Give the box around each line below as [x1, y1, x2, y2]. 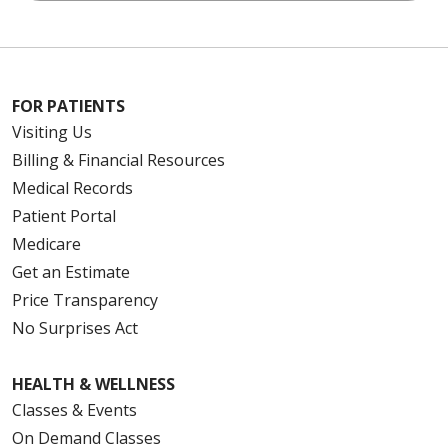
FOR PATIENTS [12, 94, 125, 117]
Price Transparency [12, 288, 158, 311]
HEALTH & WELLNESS [12, 372, 175, 395]
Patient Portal [12, 204, 116, 227]
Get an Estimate [12, 260, 130, 283]
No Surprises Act [12, 316, 138, 339]
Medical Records [12, 176, 133, 199]
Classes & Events [12, 398, 137, 421]
